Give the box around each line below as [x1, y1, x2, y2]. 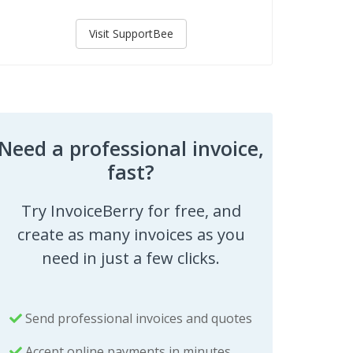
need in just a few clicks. [42, 247, 220, 269]
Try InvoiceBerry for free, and [20, 200, 241, 222]
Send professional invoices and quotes [22, 310, 252, 328]
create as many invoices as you [17, 224, 245, 246]
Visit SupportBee [88, 26, 173, 42]
